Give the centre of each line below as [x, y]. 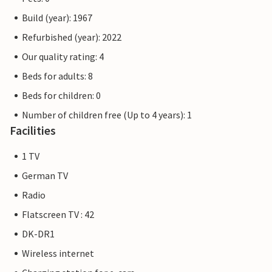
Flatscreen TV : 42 [58, 215]
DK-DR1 [38, 234]
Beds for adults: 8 [57, 76]
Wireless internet [58, 253]
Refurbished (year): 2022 [72, 37]
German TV [45, 176]
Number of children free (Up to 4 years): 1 [107, 115]
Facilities [33, 131]
